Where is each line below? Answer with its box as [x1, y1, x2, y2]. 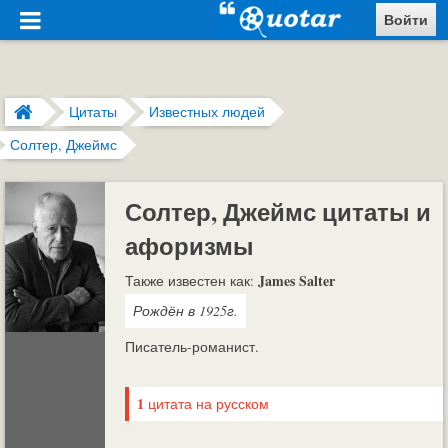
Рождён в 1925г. [133, 301, 238, 320]
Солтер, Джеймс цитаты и [125, 194, 431, 229]
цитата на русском [144, 394, 269, 413]
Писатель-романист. [125, 337, 259, 356]
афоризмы [125, 228, 254, 263]
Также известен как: [125, 271, 258, 290]
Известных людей [149, 102, 265, 121]
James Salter [258, 270, 335, 291]
